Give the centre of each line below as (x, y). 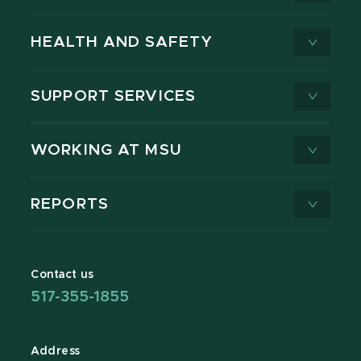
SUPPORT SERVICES (114, 97)
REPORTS (70, 205)
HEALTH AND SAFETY (122, 43)
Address (56, 352)
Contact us (62, 275)
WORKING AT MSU (106, 151)
